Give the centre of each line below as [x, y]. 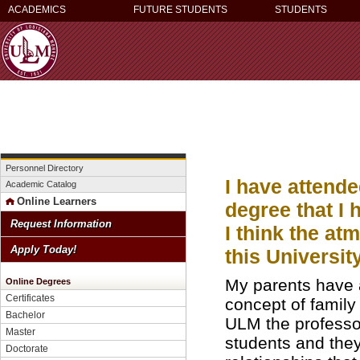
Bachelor [25, 315]
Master [20, 331]
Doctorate [27, 348]
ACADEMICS [37, 10]
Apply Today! [43, 250]
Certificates [30, 298]
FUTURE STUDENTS [180, 10]
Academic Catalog [41, 184]
